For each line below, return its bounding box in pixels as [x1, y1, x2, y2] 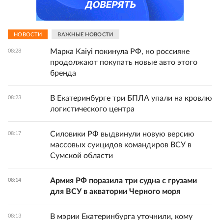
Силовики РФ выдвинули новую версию [50, 130, 194, 138]
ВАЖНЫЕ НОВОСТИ [57, 31, 113, 37]
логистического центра [50, 105, 135, 113]
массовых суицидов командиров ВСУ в [50, 141, 192, 149]
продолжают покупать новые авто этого [50, 58, 197, 66]
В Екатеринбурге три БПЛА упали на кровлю [50, 94, 212, 102]
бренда [50, 69, 76, 77]
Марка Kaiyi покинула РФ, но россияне [50, 48, 190, 55]
